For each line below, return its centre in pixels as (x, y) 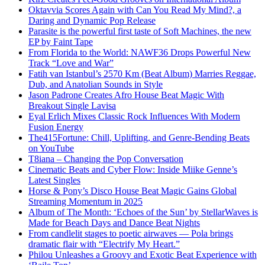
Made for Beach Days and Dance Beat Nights (114, 222)
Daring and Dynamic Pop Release (92, 20)
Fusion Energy (56, 127)
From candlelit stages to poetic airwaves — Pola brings (131, 233)
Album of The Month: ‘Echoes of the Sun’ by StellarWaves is (143, 212)
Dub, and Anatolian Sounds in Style (96, 84)
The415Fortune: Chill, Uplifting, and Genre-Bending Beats (139, 137)
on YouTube (51, 148)
